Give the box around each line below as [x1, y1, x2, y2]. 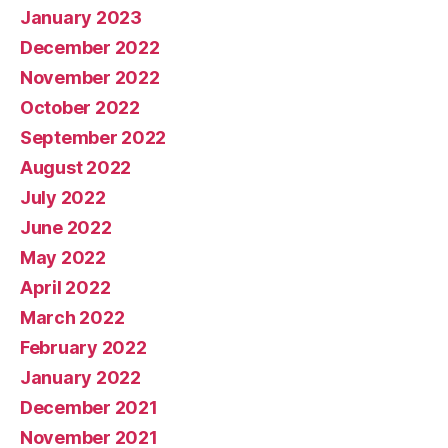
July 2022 [20, 186, 106, 208]
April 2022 [20, 276, 111, 298]
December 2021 [20, 396, 158, 418]
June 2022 [20, 216, 112, 238]
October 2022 [20, 96, 140, 118]
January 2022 [20, 366, 141, 388]
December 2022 [20, 36, 160, 58]
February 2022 [20, 336, 147, 358]
